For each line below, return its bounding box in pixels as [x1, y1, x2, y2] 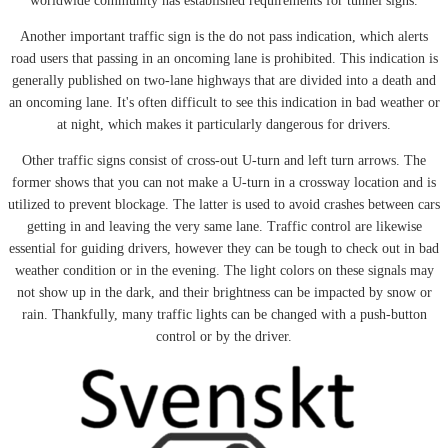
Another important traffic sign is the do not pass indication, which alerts [20, 28, 428, 44]
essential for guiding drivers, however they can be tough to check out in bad [9, 240, 439, 256]
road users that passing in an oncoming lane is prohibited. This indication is [10, 50, 438, 66]
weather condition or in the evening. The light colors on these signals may [14, 262, 434, 278]
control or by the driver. [156, 328, 292, 344]
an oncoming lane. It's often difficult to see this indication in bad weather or [8, 94, 440, 110]
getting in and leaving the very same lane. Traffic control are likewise [26, 218, 422, 234]
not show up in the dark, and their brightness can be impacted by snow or [16, 284, 432, 300]
